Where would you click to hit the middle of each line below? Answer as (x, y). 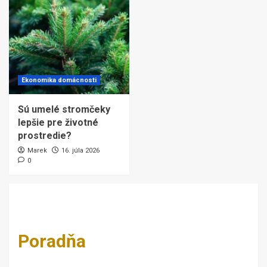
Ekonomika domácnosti (59, 80)
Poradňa (52, 241)
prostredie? (45, 136)
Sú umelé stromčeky (64, 109)
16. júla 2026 (80, 150)
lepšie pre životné (58, 122)
